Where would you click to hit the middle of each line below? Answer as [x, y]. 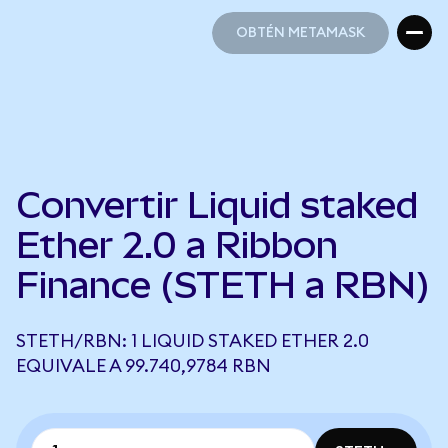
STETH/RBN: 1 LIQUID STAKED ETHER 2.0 [192, 341]
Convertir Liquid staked [217, 205]
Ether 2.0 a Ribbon [177, 245]
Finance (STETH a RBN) [223, 285]
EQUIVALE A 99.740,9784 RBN [143, 366]
